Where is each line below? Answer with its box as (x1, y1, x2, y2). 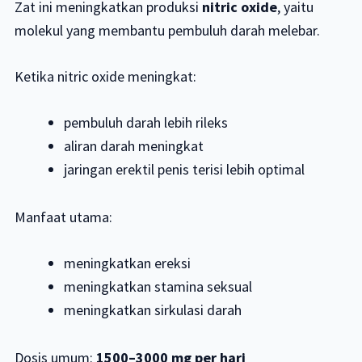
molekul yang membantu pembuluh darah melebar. (14, 21, 320, 40)
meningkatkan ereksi (64, 254, 192, 273)
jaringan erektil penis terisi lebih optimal (64, 160, 305, 179)
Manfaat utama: (14, 208, 112, 227)
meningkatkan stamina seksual (64, 277, 253, 297)
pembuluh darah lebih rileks (64, 113, 229, 133)
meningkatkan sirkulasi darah (64, 301, 242, 320)
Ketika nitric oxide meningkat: (14, 67, 196, 86)
